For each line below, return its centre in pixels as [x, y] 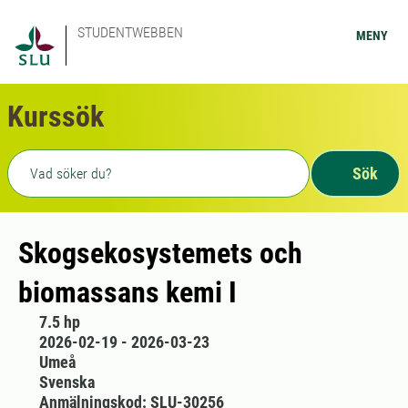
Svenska [66, 382]
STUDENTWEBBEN [130, 32]
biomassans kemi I [127, 292]
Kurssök [56, 117]
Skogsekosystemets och [160, 253]
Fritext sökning [61, 160]
